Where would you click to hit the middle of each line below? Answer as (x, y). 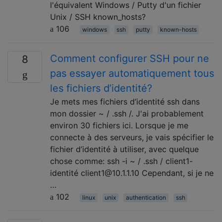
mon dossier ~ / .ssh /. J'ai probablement (127, 113)
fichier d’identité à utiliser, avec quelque (124, 149)
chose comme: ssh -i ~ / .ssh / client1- (121, 161)
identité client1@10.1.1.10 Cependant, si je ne (132, 173)
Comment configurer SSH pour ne (130, 58)
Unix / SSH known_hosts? (98, 17)
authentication (146, 197)
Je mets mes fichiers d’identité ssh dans (125, 102)
